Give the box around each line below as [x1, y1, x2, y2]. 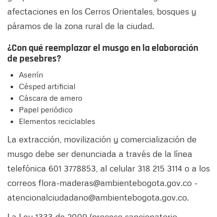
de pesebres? [7, 52, 61, 65]
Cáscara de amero [19, 93, 82, 103]
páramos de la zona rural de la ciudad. [7, 20, 156, 31]
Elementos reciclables [19, 116, 97, 126]
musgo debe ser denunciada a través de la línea [7, 148, 192, 159]
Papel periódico [19, 105, 73, 115]
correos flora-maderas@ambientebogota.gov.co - [7, 177, 198, 188]
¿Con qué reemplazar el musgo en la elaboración [7, 42, 198, 55]
